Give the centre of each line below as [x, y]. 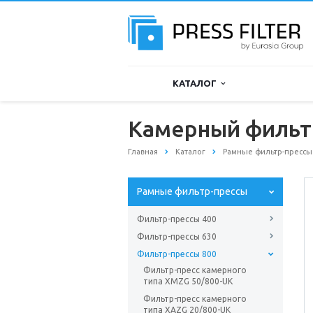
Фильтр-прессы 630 [177, 237]
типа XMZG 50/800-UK [188, 282]
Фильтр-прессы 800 [177, 254]
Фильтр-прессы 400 [177, 219]
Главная [143, 152]
